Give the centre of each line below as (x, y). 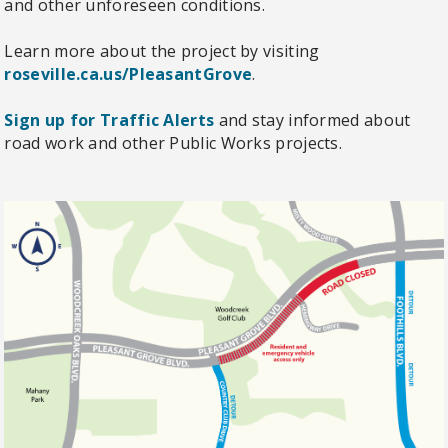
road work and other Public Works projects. (173, 143)
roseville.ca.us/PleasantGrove (128, 74)
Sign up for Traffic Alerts (109, 120)
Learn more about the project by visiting (162, 51)
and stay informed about (312, 120)
